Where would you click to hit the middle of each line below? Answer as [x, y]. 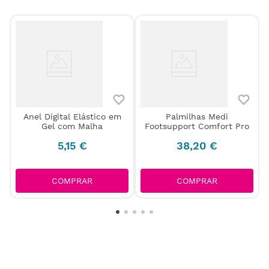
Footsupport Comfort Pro [197, 126]
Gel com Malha [72, 126]
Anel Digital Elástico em [72, 117]
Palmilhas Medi [197, 117]
